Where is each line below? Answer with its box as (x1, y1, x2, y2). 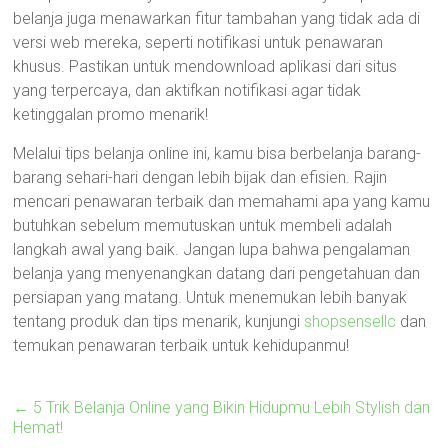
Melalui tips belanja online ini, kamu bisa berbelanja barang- (13, 144, 422, 163)
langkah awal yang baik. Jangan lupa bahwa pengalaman (13, 240, 411, 259)
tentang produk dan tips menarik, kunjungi (13, 312, 305, 331)
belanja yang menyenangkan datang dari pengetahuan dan (13, 264, 421, 283)
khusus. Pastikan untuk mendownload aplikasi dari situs (13, 57, 398, 76)
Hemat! (13, 418, 64, 437)
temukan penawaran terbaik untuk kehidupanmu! (13, 336, 350, 355)
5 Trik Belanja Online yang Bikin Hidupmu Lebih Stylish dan (29, 398, 431, 417)
